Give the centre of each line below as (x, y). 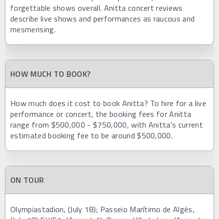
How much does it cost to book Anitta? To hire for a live (108, 103)
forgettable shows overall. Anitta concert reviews (97, 8)
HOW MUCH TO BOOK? (51, 74)
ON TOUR (27, 180)
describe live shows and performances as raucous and (103, 19)
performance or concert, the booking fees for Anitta (101, 114)
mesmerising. (33, 30)
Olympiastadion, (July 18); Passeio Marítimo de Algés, (102, 209)
